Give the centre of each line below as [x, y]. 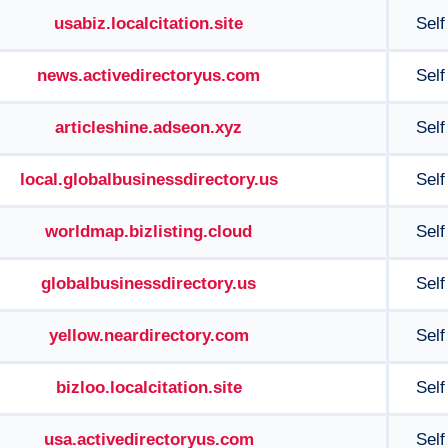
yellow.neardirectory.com [148, 335]
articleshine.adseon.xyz [148, 127]
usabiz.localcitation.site [148, 23]
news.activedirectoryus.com [148, 75]
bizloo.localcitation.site [148, 387]
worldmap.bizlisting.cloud [148, 231]
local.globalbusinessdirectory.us [148, 179]
